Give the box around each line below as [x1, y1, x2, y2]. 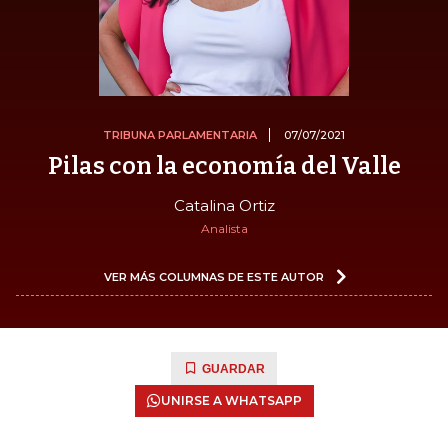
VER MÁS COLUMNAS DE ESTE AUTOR [104, 269, 324, 284]
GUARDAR [202, 361, 265, 376]
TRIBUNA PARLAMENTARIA [103, 127, 257, 142]
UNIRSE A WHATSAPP [160, 392, 302, 408]
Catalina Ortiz [173, 195, 275, 215]
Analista [200, 220, 248, 236]
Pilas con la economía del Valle [47, 151, 401, 180]
